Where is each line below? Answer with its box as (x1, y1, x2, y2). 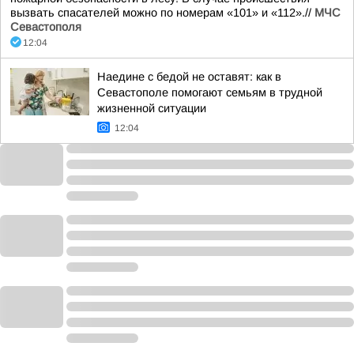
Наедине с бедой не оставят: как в (97, 70, 281, 83)
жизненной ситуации (97, 102, 206, 115)
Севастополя (10, 21, 81, 33)
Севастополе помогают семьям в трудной (97, 86, 322, 99)
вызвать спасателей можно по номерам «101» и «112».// (10, 6, 314, 19)
